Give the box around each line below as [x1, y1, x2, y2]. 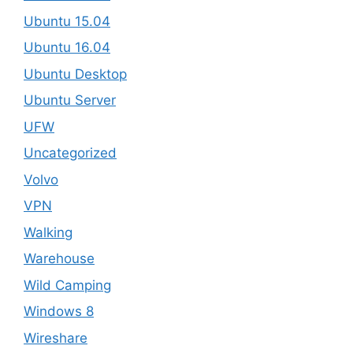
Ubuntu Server [24, 92, 116, 108]
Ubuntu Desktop [24, 65, 127, 82]
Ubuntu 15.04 [24, 13, 110, 29]
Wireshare [24, 329, 87, 346]
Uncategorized [24, 145, 117, 161]
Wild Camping [24, 277, 111, 293]
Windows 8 [24, 303, 94, 319]
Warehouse [24, 251, 95, 266]
